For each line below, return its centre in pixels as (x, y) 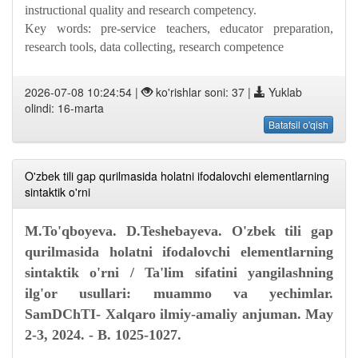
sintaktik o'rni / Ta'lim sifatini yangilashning (179, 272)
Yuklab (284, 92)
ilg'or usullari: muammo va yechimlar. (179, 293)
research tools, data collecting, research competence (154, 47)
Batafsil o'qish (298, 124)
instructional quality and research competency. (141, 10)
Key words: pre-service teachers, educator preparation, (179, 28)
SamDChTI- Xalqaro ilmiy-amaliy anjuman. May (179, 314)
